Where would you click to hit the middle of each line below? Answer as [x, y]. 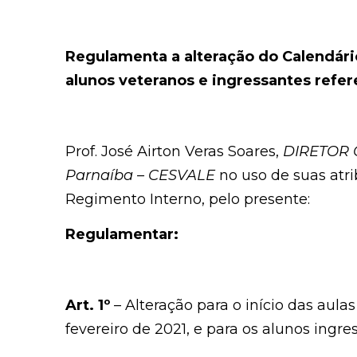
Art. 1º [88, 305]
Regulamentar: [122, 235]
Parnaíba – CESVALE [142, 175]
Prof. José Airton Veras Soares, [174, 151]
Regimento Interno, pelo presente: [188, 199]
